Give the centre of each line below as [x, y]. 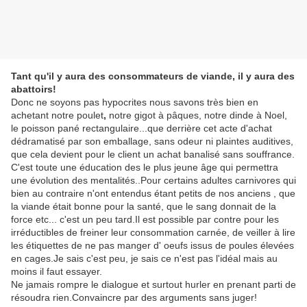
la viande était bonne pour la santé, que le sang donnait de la [144, 207]
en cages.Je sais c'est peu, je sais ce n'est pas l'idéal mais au [144, 259]
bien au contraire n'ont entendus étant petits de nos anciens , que [153, 194]
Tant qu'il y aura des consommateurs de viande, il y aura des [153, 76]
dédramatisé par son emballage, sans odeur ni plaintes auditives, [152, 142]
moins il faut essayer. [57, 272]
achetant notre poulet [57, 115]
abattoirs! [34, 89]
